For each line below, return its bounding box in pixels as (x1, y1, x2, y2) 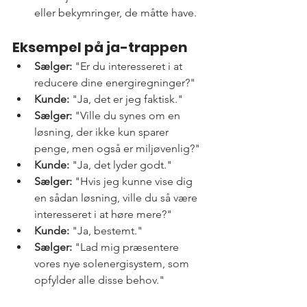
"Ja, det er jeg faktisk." (69, 93, 183, 106)
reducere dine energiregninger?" (34, 76, 195, 90)
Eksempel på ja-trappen (12, 38, 188, 58)
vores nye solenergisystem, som (34, 257, 192, 271)
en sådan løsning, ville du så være (34, 191, 200, 205)
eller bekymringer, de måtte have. (34, 6, 197, 20)
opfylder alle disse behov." (34, 273, 164, 287)
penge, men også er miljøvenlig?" (34, 142, 200, 156)
